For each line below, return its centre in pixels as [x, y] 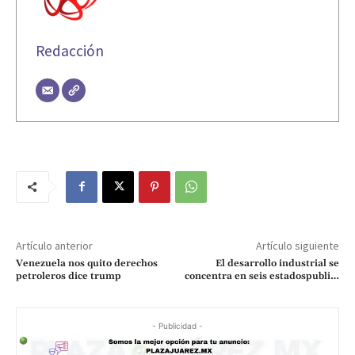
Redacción [70, 50]
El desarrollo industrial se [277, 263]
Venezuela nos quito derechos [87, 263]
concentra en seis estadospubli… [261, 276]
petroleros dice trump [69, 276]
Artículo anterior [54, 245]
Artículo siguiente [297, 245]
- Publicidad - [177, 325]
